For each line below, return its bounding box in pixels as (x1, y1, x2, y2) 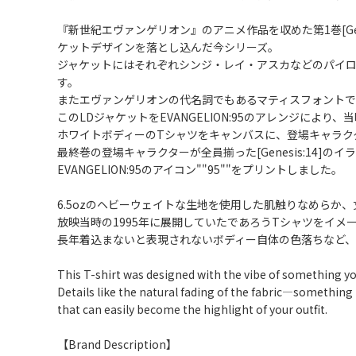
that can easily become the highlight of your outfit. (57, 301, 327, 317)
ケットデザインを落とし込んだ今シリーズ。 (57, 39, 279, 55)
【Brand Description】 (57, 336, 177, 352)
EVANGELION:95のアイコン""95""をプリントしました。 (57, 161, 342, 177)
